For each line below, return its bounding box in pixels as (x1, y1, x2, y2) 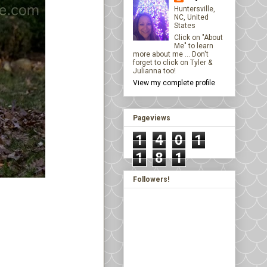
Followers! (133, 175, 169, 184)
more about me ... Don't (133, 50, 209, 59)
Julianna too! (133, 67, 176, 76)
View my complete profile (133, 79, 215, 88)
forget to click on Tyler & (133, 58, 212, 67)
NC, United (174, 13, 209, 22)
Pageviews (133, 113, 170, 122)
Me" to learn (174, 42, 213, 51)
